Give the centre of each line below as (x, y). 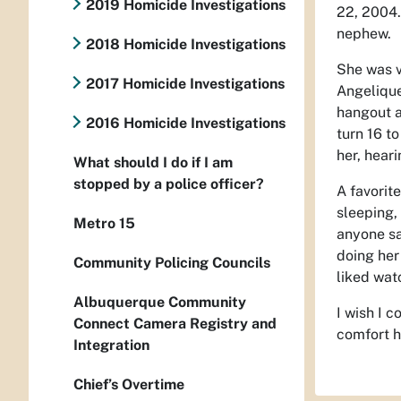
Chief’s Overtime (129, 384)
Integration (111, 345)
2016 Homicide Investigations (186, 123)
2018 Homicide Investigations (186, 44)
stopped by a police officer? (169, 184)
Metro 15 (104, 223)
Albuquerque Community (160, 302)
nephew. (364, 33)
